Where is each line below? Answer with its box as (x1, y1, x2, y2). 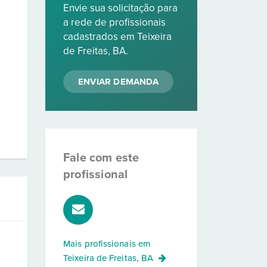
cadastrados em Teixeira (63, 30, 172, 43)
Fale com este (63, 151, 139, 165)
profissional (63, 167, 128, 182)
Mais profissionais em (63, 238, 151, 249)
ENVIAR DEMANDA (78, 76, 159, 87)
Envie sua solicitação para (63, 2, 178, 14)
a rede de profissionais (63, 16, 166, 29)
